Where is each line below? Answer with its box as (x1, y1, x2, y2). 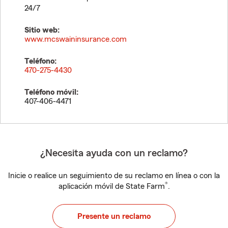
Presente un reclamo (77, 212, 151, 220)
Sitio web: (24, 26, 60, 34)
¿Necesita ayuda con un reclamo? (40, 148, 188, 158)
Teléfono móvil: (24, 88, 78, 96)
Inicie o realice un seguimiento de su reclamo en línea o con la (8, 172, 220, 180)
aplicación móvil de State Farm (58, 182, 165, 190)
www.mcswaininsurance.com (24, 35, 127, 43)
